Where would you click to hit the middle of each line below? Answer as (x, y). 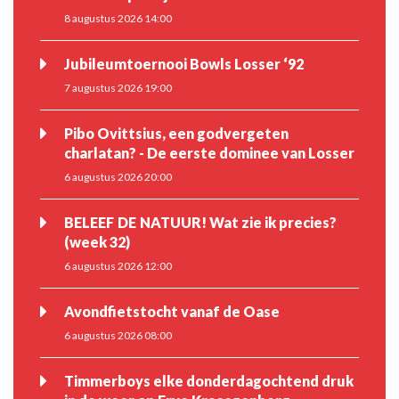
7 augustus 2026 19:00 (118, 87)
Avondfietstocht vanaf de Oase (172, 311)
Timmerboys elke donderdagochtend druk (209, 381)
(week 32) (97, 241)
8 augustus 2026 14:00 (118, 18)
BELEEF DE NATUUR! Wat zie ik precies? (200, 222)
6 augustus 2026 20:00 (118, 176)
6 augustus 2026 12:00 (118, 265)
